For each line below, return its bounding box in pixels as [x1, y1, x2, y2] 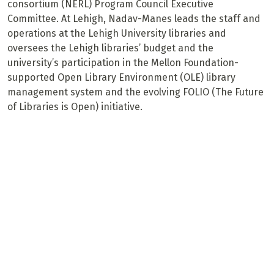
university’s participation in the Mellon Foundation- [7, 57, 239, 69]
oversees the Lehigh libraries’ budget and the [7, 42, 213, 54]
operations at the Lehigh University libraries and [7, 28, 226, 40]
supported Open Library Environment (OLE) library [7, 72, 235, 84]
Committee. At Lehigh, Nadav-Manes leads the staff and [7, 13, 261, 25]
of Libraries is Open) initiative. [7, 101, 143, 113]
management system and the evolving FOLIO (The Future [7, 86, 264, 98]
